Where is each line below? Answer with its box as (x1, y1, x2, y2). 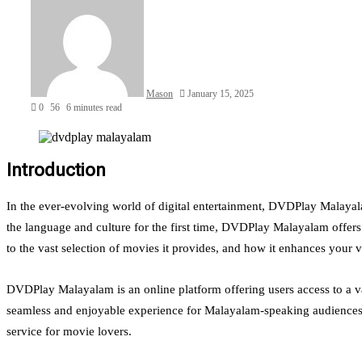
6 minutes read (66, 101, 122, 113)
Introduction (6, 159, 106, 181)
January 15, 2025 (187, 87, 254, 99)
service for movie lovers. (6, 325, 132, 339)
